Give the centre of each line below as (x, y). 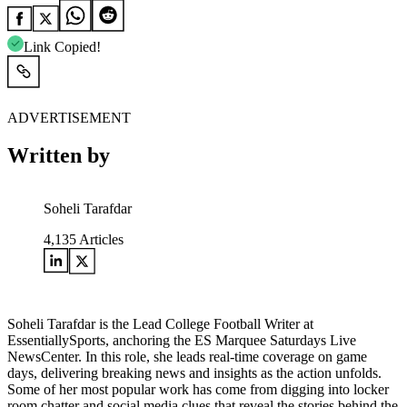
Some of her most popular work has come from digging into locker (198, 390)
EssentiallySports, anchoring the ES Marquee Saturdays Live (182, 341)
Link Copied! (62, 46)
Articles (100, 240)
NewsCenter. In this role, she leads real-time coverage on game (187, 357)
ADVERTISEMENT (69, 117)
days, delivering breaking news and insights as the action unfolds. (194, 373)
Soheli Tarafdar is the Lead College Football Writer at (160, 324)
